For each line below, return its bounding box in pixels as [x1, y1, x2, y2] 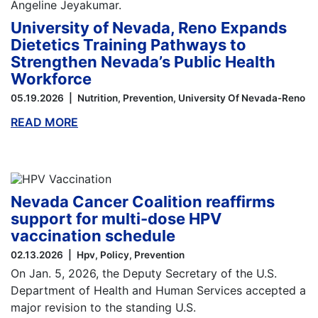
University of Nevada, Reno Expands [11, 18, 287, 38]
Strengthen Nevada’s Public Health [11, 53, 275, 72]
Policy [100, 249, 129, 261]
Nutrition [77, 92, 118, 104]
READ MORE [11, 115, 78, 130]
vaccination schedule [11, 226, 175, 246]
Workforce [11, 70, 92, 89]
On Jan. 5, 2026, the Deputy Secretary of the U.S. [11, 266, 277, 281]
